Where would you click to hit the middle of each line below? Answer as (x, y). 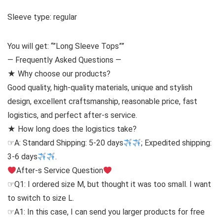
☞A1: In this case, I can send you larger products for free (106, 212)
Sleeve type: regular (42, 17)
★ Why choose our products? (59, 74)
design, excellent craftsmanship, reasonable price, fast (102, 101)
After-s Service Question (60, 170)
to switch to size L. (41, 198)
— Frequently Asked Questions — (64, 60)
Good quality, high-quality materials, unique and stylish (100, 88)
